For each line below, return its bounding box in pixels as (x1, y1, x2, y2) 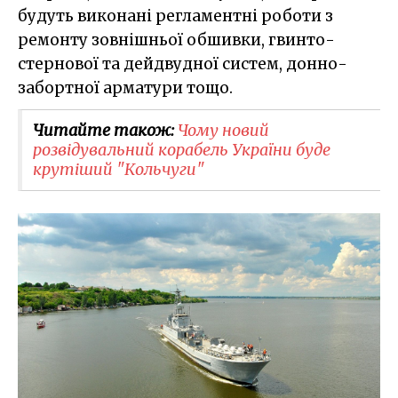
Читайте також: (33, 119, 178, 140)
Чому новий (178, 119, 269, 140)
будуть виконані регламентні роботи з (18, 5, 333, 26)
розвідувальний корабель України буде (33, 139, 330, 160)
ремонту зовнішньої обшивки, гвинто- (18, 29, 335, 50)
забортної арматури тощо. (18, 77, 233, 98)
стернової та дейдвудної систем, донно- (18, 53, 347, 74)
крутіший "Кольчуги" (33, 158, 204, 179)
